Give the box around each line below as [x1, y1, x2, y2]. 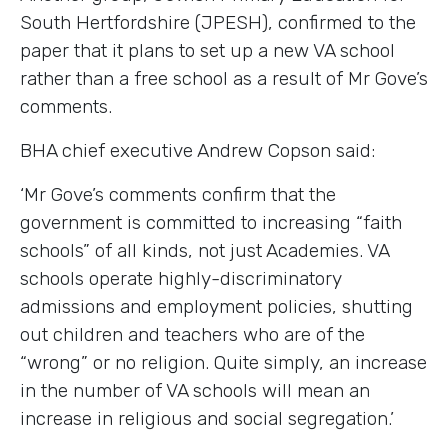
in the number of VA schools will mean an [20, 378, 370, 402]
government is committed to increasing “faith [20, 210, 402, 234]
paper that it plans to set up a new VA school [20, 38, 395, 62]
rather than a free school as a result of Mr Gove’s [20, 66, 428, 90]
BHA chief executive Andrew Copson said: [20, 138, 375, 162]
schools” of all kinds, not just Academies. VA [20, 238, 389, 262]
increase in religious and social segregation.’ [20, 406, 394, 430]
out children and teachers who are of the [20, 322, 365, 346]
